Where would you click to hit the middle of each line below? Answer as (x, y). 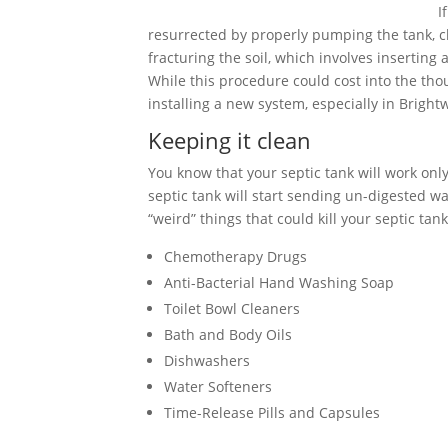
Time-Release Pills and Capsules (272, 412)
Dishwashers (207, 360)
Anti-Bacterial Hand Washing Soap (279, 282)
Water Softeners (218, 386)
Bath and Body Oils (228, 334)
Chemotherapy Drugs (235, 256)
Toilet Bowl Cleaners (232, 308)
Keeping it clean (229, 140)
